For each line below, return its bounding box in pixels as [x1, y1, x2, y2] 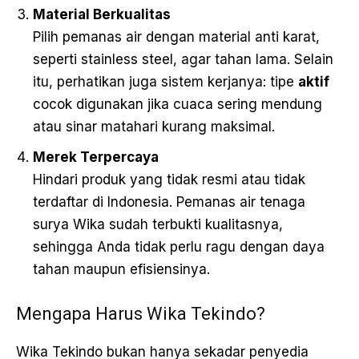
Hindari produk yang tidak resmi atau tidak [33, 171, 305, 188]
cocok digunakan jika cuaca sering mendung [33, 96, 322, 113]
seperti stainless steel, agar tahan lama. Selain [33, 51, 333, 68]
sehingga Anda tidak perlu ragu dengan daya [33, 239, 325, 256]
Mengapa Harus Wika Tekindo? [16, 304, 265, 325]
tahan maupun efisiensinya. [33, 261, 210, 278]
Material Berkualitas [33, 6, 171, 23]
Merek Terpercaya [33, 149, 159, 166]
